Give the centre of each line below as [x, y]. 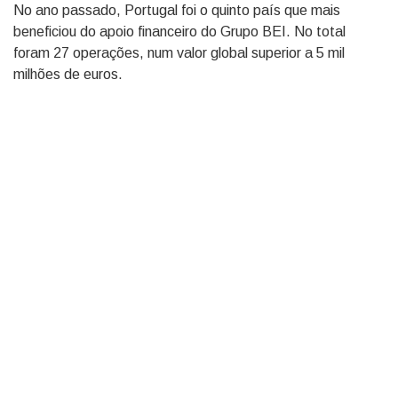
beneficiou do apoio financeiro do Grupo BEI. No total [179, 32]
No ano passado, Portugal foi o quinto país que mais [177, 10]
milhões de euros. [68, 74]
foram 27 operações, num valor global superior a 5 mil [179, 53]
